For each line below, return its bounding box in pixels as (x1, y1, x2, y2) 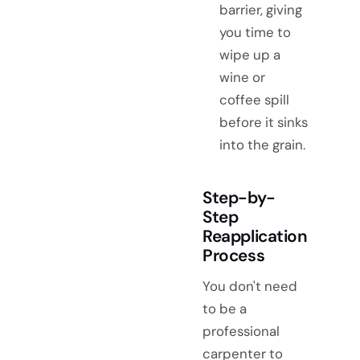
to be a (202, 300, 247, 318)
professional (202, 322, 280, 341)
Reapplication (202, 224, 308, 247)
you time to (219, 22, 291, 41)
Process (202, 243, 265, 266)
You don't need (202, 277, 297, 296)
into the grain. (219, 135, 305, 153)
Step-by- (202, 186, 276, 208)
